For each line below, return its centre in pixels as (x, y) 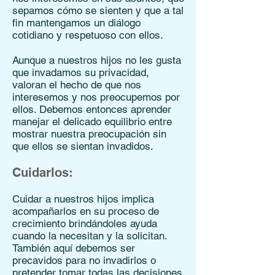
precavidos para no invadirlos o (84, 260)
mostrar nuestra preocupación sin (89, 134)
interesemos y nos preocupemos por (96, 97)
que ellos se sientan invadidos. (83, 146)
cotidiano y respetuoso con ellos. (88, 35)
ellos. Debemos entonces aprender (92, 109)
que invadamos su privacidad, (81, 72)
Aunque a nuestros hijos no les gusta (97, 60)
